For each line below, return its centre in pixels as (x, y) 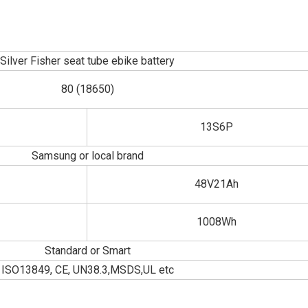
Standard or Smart (87, 251)
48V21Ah (217, 184)
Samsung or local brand (87, 156)
